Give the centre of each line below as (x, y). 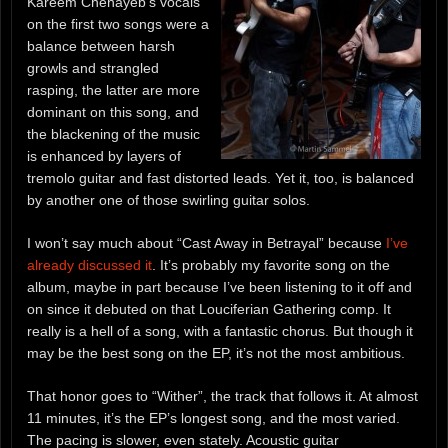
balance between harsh (101, 46)
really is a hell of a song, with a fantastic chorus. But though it (220, 330)
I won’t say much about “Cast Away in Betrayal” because (206, 242)
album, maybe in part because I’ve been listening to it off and (219, 286)
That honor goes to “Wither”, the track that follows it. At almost (222, 395)
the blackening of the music (113, 134)
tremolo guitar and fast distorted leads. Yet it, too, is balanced (220, 178)
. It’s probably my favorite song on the (271, 264)
